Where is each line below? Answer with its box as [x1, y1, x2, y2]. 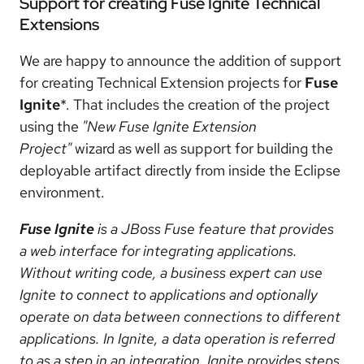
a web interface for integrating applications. [19, 240, 297, 260]
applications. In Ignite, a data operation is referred [19, 328, 335, 348]
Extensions [19, 13, 99, 35]
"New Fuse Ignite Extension [82, 116, 257, 136]
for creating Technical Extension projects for [19, 72, 305, 92]
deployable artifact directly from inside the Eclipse [19, 160, 340, 180]
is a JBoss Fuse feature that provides [94, 219, 334, 238]
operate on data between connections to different [19, 306, 340, 326]
